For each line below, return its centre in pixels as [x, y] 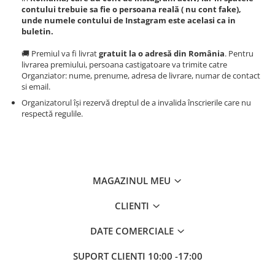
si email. [36, 86]
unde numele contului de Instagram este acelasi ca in [129, 20]
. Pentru [239, 53]
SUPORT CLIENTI [110, 256]
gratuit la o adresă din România [162, 53]
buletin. [37, 31]
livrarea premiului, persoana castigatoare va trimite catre [124, 64]
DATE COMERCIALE [133, 230]
